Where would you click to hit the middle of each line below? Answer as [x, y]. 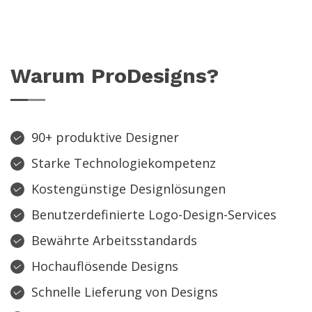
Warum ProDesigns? [115, 75]
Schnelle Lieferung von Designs [125, 291]
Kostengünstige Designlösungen [128, 188]
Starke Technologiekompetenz [124, 163]
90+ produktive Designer [105, 137]
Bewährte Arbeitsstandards [114, 240]
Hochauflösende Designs [105, 266]
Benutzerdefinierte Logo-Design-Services [154, 214]
